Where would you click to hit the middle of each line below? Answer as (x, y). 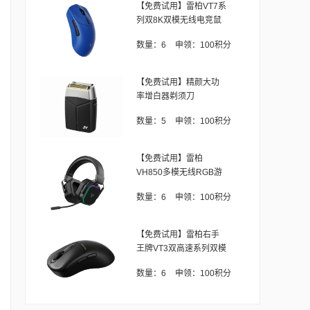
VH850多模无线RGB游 (179, 172)
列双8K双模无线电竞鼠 (179, 20)
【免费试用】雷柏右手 (178, 235)
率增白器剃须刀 (165, 96)
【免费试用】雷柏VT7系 (181, 6)
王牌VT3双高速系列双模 (181, 248)
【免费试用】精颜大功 (178, 82)
